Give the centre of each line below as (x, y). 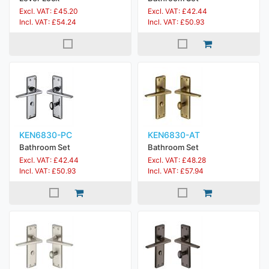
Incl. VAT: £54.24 (48, 22)
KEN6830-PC (46, 135)
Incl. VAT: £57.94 (176, 171)
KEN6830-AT (174, 135)
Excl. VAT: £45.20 (49, 11)
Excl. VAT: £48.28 (177, 160)
